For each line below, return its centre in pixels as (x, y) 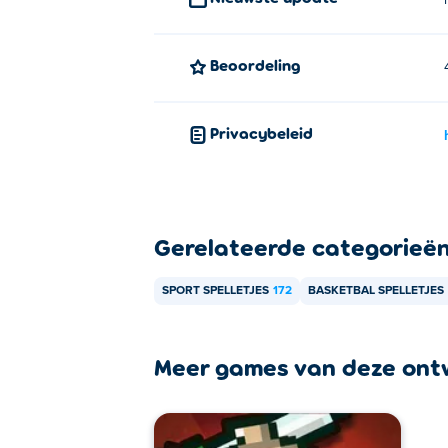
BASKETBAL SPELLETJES (376, 291)
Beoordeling (260, 64)
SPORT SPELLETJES (215, 291)
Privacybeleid (266, 132)
